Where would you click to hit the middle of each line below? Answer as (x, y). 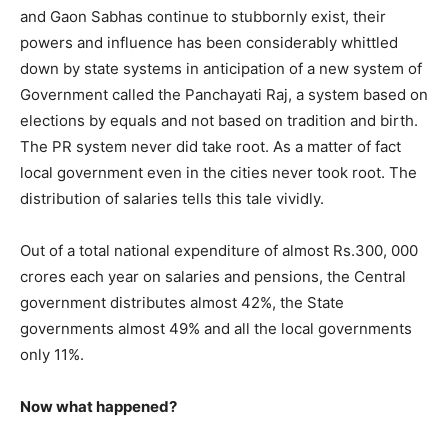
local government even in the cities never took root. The (218, 172)
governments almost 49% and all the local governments (216, 328)
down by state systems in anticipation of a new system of (221, 68)
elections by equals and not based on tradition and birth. (219, 120)
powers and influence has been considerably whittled (209, 42)
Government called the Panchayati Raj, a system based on (224, 94)
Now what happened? (98, 406)
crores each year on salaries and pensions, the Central (213, 276)
